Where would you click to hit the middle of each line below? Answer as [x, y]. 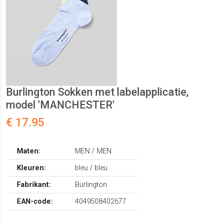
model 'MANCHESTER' [60, 105]
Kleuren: [32, 168]
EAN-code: [35, 202]
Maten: [29, 151]
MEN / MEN [93, 151]
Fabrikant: [34, 185]
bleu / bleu [92, 168]
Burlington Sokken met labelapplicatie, [97, 92]
